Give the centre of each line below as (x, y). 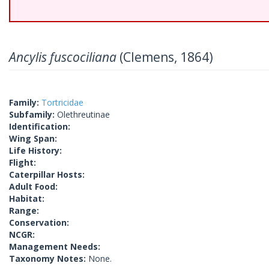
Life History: (35, 150)
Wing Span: (33, 138)
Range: (24, 210)
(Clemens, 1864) (165, 57)
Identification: (40, 126)
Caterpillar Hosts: (47, 174)
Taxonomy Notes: (49, 258)
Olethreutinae (83, 114)
